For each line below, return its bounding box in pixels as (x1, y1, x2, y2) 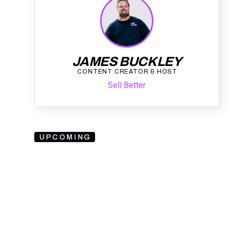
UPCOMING (39, 133, 92, 141)
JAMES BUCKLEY (72, 54, 182, 68)
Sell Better (107, 80, 146, 90)
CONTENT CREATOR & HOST (77, 67, 177, 75)
